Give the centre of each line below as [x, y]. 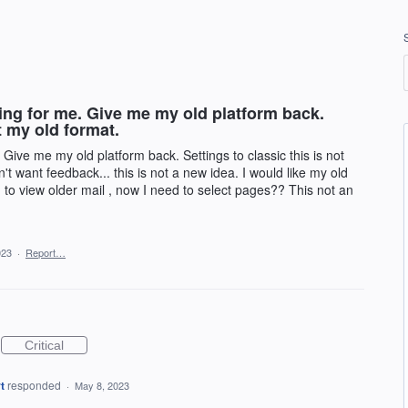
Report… [46, 252]
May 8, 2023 [102, 385]
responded [35, 385]
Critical [44, 345]
